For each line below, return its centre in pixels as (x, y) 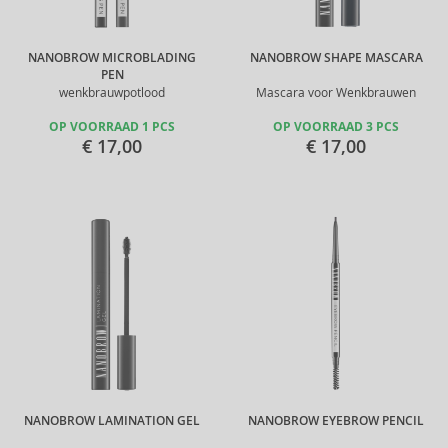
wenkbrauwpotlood (112, 92)
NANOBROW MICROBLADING (112, 58)
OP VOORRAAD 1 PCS (112, 127)
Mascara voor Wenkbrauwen (336, 92)
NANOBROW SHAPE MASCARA (336, 58)
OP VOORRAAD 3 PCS (336, 127)
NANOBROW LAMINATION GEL (112, 421)
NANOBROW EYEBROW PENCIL (336, 421)
